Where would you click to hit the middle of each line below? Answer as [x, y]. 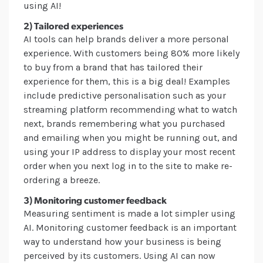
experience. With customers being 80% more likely [131, 53]
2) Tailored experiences [73, 27]
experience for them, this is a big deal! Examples [127, 82]
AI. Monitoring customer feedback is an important [130, 228]
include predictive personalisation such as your [125, 96]
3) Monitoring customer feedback [95, 202]
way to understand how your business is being [122, 242]
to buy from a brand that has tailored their [113, 68]
